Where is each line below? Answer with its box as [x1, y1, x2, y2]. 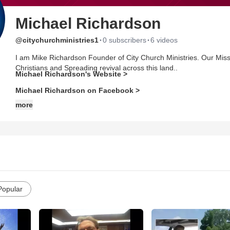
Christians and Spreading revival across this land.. [15, 64, 178, 72]
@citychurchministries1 [15, 36, 99, 44]
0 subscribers [103, 36, 146, 44]
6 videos [150, 36, 178, 44]
